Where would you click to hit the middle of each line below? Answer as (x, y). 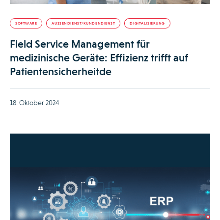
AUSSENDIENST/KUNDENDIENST (83, 24)
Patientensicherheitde (61, 72)
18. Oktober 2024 (34, 103)
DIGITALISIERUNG (147, 24)
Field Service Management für (80, 44)
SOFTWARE (26, 24)
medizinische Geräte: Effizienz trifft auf (99, 58)
